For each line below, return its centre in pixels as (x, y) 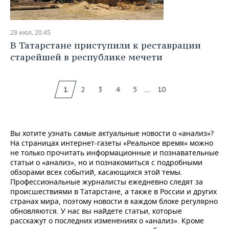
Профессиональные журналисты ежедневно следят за (107, 182)
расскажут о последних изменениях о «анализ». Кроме (107, 221)
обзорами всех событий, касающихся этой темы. (96, 172)
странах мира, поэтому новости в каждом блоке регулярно (114, 201)
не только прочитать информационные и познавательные (114, 153)
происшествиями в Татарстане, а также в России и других (113, 191)
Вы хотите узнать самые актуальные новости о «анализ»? (112, 133)
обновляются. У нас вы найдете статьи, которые (96, 211)
